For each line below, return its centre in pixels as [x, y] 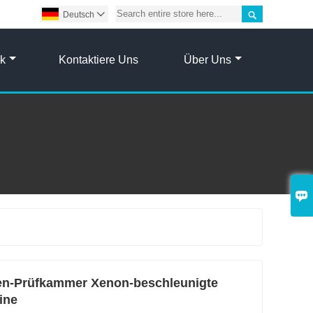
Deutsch [79, 15]
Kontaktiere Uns [98, 59]
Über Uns [208, 59]
